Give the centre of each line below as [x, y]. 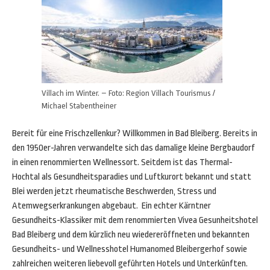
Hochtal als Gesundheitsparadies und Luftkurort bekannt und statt [132, 177]
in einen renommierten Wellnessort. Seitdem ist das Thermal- [122, 162]
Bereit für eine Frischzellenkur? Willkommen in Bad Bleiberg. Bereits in [135, 133]
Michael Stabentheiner [79, 106]
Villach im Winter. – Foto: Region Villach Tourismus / [128, 93]
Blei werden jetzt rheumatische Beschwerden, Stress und [114, 191]
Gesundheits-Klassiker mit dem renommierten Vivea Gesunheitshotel [135, 220]
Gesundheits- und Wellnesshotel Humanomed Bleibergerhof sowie [130, 249]
